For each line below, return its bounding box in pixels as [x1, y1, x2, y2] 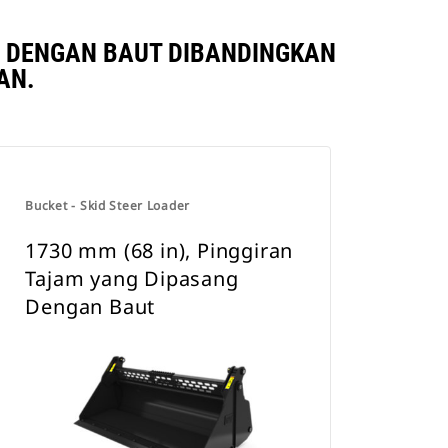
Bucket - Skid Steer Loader [25, 197, 191, 214]
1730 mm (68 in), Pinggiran [25, 237, 294, 264]
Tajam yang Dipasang [25, 265, 239, 292]
